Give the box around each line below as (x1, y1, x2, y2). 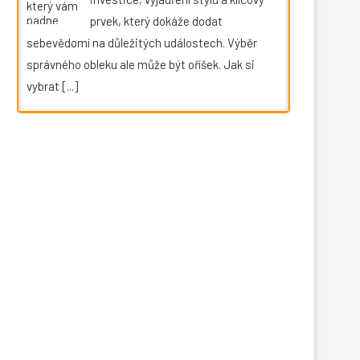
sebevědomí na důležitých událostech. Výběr (27, 35, 257, 50)
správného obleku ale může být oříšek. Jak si (27, 56, 255, 72)
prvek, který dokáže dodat (90, 13, 223, 28)
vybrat (27, 78, 62, 93)
